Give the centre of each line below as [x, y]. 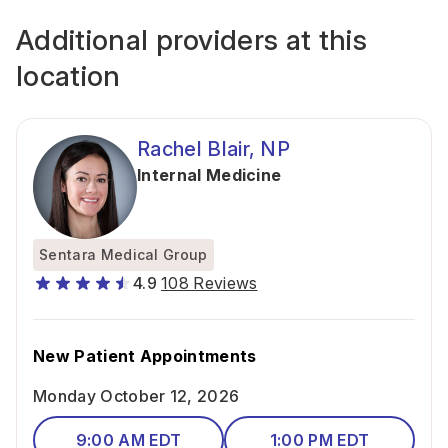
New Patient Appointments [145, 356]
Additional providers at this [191, 40]
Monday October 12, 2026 [136, 396]
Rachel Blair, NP [214, 149]
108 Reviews [209, 283]
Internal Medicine [209, 175]
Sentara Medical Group [123, 254]
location [68, 76]
